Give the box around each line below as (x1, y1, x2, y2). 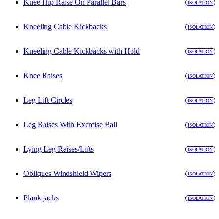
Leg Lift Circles (23, 96, 72, 105)
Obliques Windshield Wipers (23, 169, 111, 178)
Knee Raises (23, 71, 62, 80)
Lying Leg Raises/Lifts (23, 145, 94, 153)
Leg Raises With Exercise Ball (23, 120, 117, 129)
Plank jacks (23, 194, 59, 202)
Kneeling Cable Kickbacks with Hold (23, 47, 140, 56)
